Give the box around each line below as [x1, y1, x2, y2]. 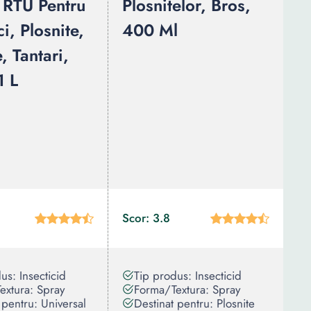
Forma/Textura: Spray [134, 281, 240, 298]
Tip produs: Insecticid [134, 267, 242, 284]
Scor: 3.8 [122, 210, 170, 226]
